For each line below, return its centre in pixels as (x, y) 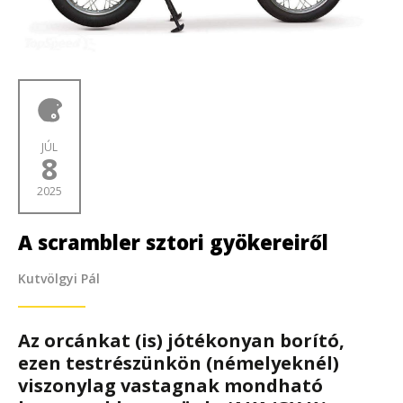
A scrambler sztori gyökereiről (173, 242)
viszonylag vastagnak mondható (170, 386)
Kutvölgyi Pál (59, 279)
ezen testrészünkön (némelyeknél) (179, 363)
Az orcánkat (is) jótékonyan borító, (181, 341)
